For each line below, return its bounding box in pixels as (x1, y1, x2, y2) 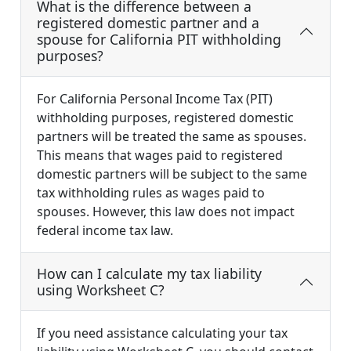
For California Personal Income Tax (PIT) (37, 90, 273, 108)
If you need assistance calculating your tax (37, 324, 288, 342)
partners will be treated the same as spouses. (37, 128, 306, 146)
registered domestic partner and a (37, 13, 259, 33)
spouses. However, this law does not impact (37, 203, 295, 221)
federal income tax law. (37, 222, 173, 240)
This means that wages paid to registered (37, 147, 283, 165)
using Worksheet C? (37, 280, 165, 300)
